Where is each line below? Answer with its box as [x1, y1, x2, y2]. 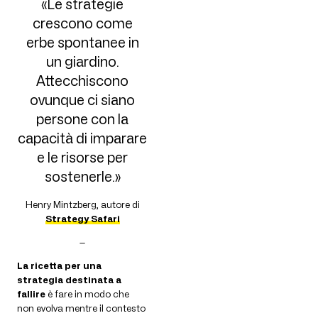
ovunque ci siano [30, 91, 135, 109]
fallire [17, 288, 45, 300]
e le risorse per [37, 148, 128, 166]
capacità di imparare [18, 129, 147, 147]
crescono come [32, 14, 133, 32]
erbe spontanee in [26, 33, 139, 51]
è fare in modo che [45, 288, 129, 300]
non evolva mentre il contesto [17, 302, 146, 314]
